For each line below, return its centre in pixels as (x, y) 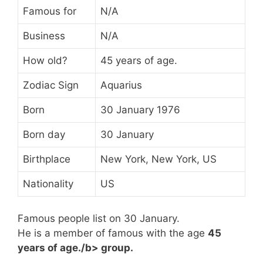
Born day (44, 134)
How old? (45, 60)
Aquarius (121, 85)
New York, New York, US (159, 159)
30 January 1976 (140, 109)
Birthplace (47, 159)
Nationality (48, 183)
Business (44, 36)
